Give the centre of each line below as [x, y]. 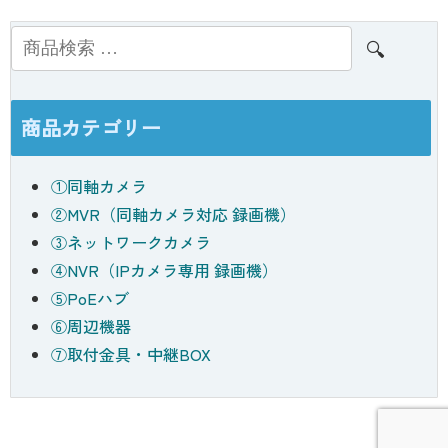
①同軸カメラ [99, 186]
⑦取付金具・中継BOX [131, 354]
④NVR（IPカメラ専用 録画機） [164, 270]
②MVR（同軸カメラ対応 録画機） [173, 214]
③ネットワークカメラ [131, 242]
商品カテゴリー [91, 128]
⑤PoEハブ [90, 298]
